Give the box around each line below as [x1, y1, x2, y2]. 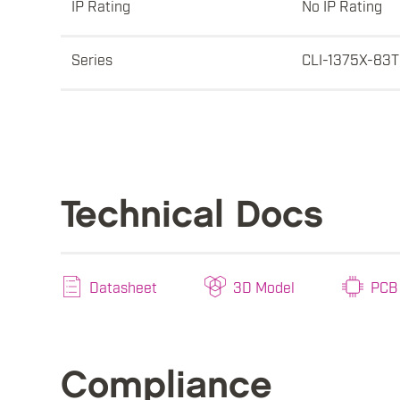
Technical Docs [61, 198, 323, 234]
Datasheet [89, 278, 157, 296]
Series [71, 50, 112, 69]
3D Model [233, 278, 295, 296]
